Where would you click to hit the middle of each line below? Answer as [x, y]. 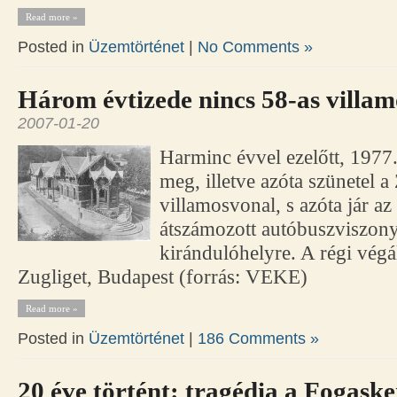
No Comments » [255, 47]
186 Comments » [258, 339]
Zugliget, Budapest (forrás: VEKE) [163, 277]
